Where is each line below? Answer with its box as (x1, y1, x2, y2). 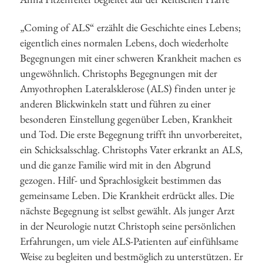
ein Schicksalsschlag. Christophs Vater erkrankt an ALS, (20, 143, 242, 157)
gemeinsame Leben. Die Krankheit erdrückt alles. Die (20, 188, 234, 203)
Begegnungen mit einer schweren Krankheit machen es (20, 51, 241, 65)
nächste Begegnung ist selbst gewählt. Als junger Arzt (20, 204, 235, 218)
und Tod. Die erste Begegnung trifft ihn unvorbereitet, (20, 127, 242, 141)
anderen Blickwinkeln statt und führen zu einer (20, 97, 211, 111)
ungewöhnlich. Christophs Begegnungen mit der (20, 66, 217, 80)
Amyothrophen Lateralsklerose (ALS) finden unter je (20, 82, 235, 96)
